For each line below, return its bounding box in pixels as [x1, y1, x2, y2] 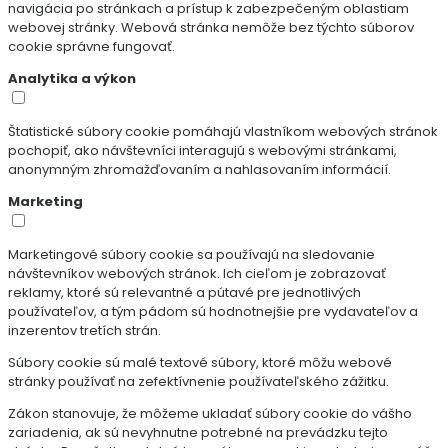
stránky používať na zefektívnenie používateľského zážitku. [8, 371, 389, 391]
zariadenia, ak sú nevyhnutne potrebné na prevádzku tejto [8, 422, 388, 442]
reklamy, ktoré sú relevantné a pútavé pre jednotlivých [8, 282, 361, 302]
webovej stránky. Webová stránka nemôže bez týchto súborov [8, 17, 414, 37]
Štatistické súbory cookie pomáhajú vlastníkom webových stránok [8, 121, 438, 141]
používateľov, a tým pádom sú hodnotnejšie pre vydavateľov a [8, 301, 418, 321]
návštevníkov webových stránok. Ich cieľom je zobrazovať [8, 263, 386, 283]
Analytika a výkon [8, 68, 136, 88]
